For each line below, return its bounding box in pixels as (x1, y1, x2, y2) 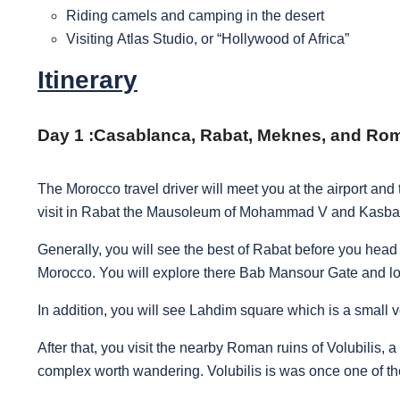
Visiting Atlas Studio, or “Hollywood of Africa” (66, 31, 349, 47)
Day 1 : (37, 126, 94, 146)
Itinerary (37, 66, 137, 95)
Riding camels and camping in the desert (66, 8, 324, 24)
